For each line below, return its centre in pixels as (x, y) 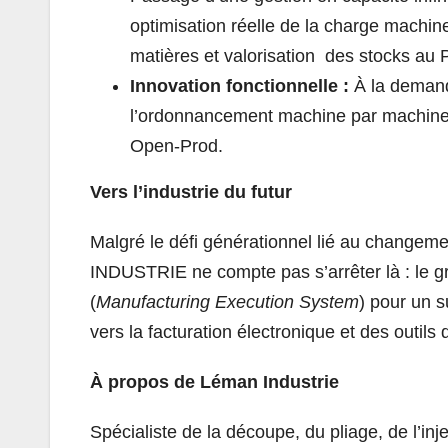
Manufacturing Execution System (227, 301)
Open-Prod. (179, 145)
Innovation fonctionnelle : (242, 85)
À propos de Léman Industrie (217, 381)
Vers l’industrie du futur (193, 191)
